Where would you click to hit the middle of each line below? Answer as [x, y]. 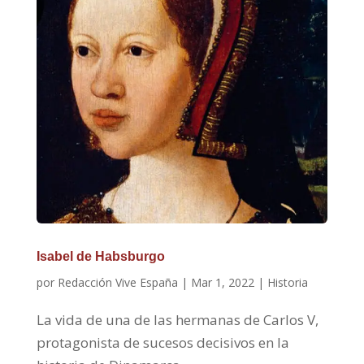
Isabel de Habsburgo [100, 257]
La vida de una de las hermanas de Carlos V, [177, 320]
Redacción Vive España [117, 283]
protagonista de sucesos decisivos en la [162, 343]
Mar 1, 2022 [222, 283]
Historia [287, 283]
